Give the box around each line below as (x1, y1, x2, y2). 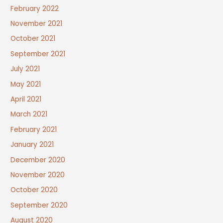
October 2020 (10, 185, 58, 195)
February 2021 (10, 124, 57, 134)
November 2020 (10, 170, 65, 180)
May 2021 (10, 79, 41, 89)
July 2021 (10, 64, 40, 74)
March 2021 (10, 110, 48, 119)
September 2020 (10, 200, 68, 210)
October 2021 (10, 34, 56, 44)
